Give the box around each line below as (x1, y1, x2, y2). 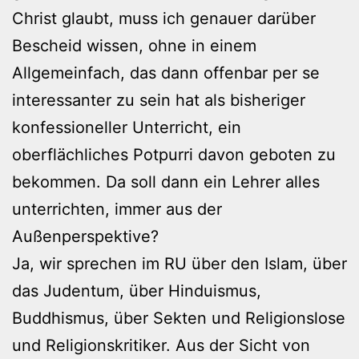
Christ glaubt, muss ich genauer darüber (12, 8, 316, 28)
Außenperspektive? (12, 226, 159, 246)
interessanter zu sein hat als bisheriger (12, 90, 305, 110)
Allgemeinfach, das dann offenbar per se (12, 63, 320, 83)
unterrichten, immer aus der (12, 199, 222, 219)
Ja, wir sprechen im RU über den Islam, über (12, 253, 347, 273)
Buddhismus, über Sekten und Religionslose (12, 308, 345, 328)
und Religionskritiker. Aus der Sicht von (12, 335, 310, 355)
